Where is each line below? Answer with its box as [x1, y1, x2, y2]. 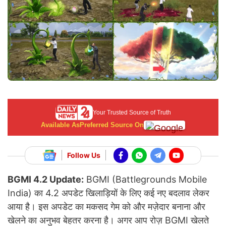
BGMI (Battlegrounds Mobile [84, 174, 207, 185]
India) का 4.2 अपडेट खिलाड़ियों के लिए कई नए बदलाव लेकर [8, 187, 209, 198]
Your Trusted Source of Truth [92, 109, 171, 117]
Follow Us [67, 151, 100, 160]
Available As [41, 121, 80, 129]
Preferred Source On [80, 121, 144, 129]
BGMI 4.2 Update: [8, 174, 84, 185]
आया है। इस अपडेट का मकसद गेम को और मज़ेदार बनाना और [8, 201, 205, 212]
